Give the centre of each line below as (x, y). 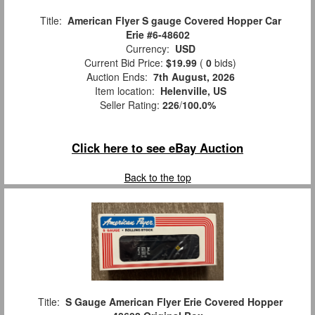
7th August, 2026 (194, 77)
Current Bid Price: (122, 63)
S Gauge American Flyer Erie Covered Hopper (174, 302)
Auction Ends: (117, 77)
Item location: (124, 91)
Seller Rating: (131, 105)
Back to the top (157, 178)
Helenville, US (193, 91)
